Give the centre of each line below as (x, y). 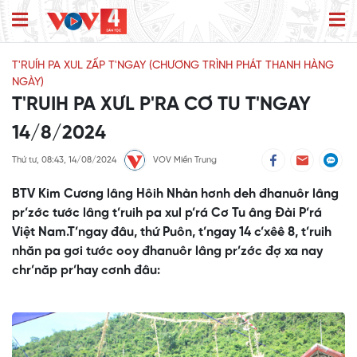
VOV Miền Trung (185, 161)
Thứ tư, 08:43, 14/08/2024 (64, 161)
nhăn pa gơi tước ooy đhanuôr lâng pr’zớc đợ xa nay (167, 252)
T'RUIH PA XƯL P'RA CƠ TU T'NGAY (161, 105)
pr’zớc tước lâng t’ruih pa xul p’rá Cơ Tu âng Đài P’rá (167, 214)
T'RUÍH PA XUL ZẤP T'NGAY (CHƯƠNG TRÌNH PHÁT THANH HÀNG (173, 66)
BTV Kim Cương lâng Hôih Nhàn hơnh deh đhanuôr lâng (175, 194)
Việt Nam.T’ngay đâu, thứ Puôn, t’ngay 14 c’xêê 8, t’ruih (172, 233)
